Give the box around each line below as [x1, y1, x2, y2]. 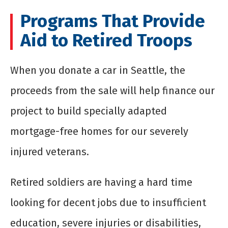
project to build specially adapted [10, 105, 167, 118]
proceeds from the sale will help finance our [10, 84, 215, 97]
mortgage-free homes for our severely [10, 125, 188, 138]
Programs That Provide [20, 10, 205, 32]
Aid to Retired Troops [20, 30, 192, 51]
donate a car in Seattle [59, 64, 164, 77]
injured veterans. [10, 146, 89, 158]
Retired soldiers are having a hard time [10, 176, 192, 189]
